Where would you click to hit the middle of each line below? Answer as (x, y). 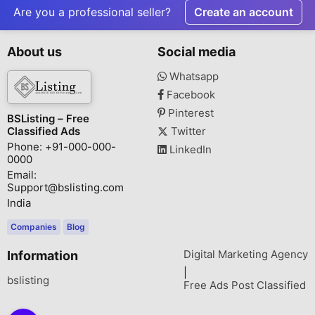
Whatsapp (193, 76)
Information (43, 255)
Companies (34, 226)
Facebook (189, 94)
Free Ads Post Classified (245, 285)
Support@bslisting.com (65, 187)
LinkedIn (189, 149)
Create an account (243, 12)
